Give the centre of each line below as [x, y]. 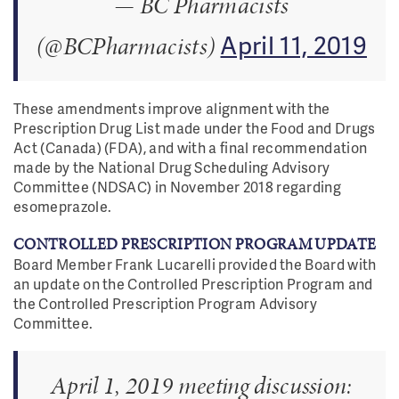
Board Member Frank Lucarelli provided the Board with [195, 264]
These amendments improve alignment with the [172, 108]
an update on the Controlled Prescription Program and [193, 284]
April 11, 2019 [293, 44]
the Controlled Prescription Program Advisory [166, 303]
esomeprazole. [64, 206]
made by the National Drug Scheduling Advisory [172, 167]
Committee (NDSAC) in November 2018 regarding [178, 187]
